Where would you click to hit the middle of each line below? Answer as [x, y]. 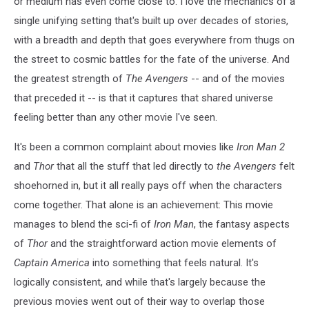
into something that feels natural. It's [174, 262]
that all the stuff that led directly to [135, 166]
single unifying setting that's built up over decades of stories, [151, 20]
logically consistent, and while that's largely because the [140, 282]
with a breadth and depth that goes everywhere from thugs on [154, 40]
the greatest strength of [70, 78]
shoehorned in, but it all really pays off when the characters [148, 185]
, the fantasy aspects [242, 224]
